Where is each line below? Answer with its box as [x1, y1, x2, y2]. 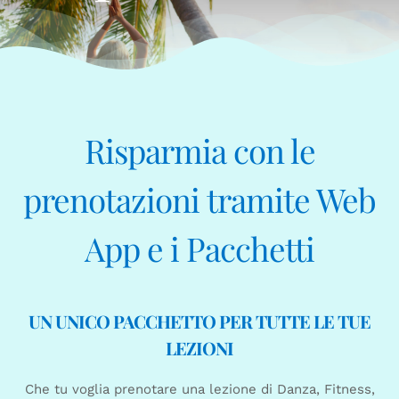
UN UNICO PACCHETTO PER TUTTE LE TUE [28, 309, 370, 334]
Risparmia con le [84, 127, 315, 172]
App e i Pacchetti [85, 225, 314, 270]
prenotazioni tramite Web [23, 176, 376, 221]
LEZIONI [166, 336, 233, 361]
